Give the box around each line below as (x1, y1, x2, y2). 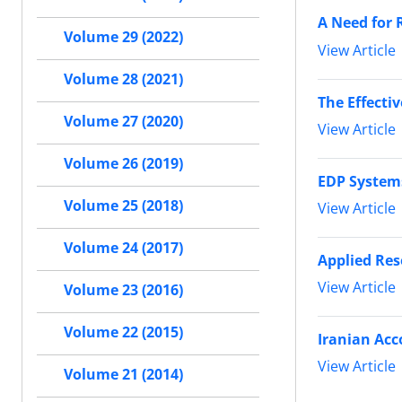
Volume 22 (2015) (64, 322, 183, 343)
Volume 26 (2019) (64, 153, 183, 174)
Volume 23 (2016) (64, 280, 183, 301)
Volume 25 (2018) (64, 196, 183, 216)
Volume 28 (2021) (64, 69, 183, 90)
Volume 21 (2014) (64, 364, 183, 385)
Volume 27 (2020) (64, 111, 183, 132)
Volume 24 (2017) (64, 238, 183, 258)
